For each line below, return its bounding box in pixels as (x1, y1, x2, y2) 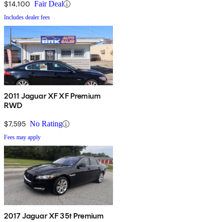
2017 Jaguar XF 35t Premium (4, 211, 104, 221)
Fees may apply (4, 134, 41, 141)
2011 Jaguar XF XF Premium (4, 91, 101, 101)
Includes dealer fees (4, 14, 50, 21)
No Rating (30, 119, 62, 128)
